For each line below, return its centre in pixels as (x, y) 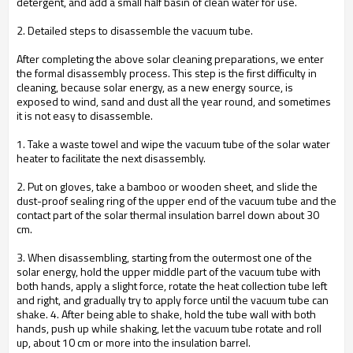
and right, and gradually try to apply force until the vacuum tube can (173, 300)
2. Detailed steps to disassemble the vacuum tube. (135, 30)
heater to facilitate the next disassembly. (111, 158)
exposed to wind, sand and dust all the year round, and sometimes (174, 101)
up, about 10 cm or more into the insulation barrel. (134, 342)
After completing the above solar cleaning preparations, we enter (170, 59)
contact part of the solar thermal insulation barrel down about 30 (168, 215)
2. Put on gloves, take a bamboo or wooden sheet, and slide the (167, 186)
